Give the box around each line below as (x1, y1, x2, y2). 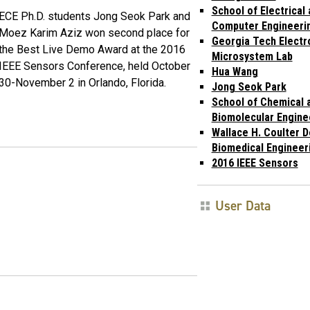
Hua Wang (211, 64, 258, 78)
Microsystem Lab (211, 49, 293, 63)
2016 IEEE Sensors (211, 156, 298, 170)
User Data (215, 197, 271, 215)
